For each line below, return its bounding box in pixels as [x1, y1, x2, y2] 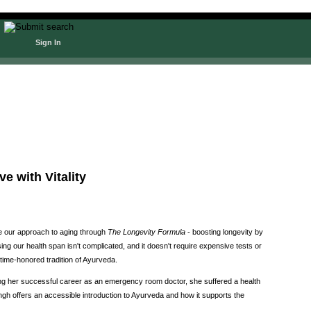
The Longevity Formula [108, 228, 185, 236]
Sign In [35, 38, 61, 47]
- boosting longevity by [185, 228, 263, 236]
